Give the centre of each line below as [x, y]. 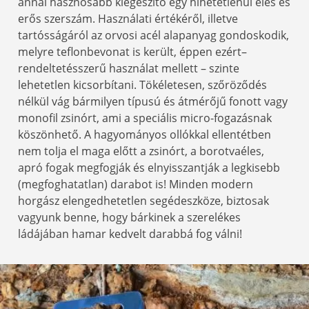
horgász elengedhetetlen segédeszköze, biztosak [143, 201]
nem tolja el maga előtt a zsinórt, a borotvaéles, [141, 151]
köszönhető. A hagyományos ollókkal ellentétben [144, 135]
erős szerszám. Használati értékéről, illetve [128, 19]
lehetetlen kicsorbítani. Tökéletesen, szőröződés [142, 85]
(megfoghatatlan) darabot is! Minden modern [136, 185]
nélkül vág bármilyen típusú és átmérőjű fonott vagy [153, 102]
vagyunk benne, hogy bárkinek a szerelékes [129, 218]
